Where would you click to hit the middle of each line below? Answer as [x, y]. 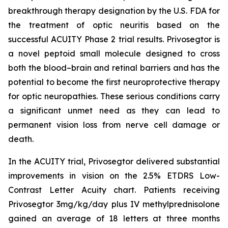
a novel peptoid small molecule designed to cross [114, 53]
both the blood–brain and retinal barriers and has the [114, 68]
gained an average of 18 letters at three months [114, 218]
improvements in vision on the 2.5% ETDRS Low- [114, 176]
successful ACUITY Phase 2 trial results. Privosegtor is [114, 39]
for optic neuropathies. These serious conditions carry [114, 96]
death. [21, 139]
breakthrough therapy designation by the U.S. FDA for [114, 11]
